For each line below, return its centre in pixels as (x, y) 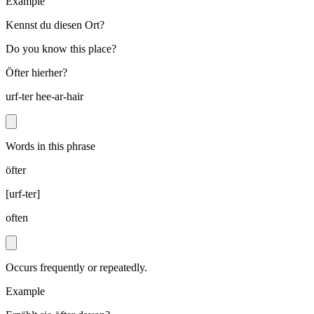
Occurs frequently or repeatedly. (76, 268)
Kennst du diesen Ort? (55, 25)
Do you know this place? (61, 49)
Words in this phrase (50, 146)
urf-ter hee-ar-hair (45, 97)
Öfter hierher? (36, 73)
